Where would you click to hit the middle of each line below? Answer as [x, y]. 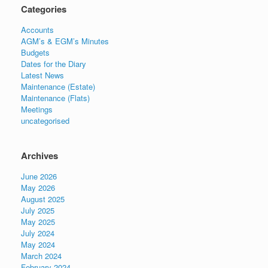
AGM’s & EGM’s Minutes [65, 41]
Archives [39, 156]
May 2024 [38, 244]
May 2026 [38, 188]
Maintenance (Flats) [55, 98]
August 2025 [43, 199]
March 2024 [41, 256]
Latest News [42, 75]
